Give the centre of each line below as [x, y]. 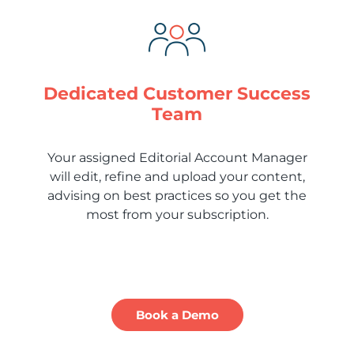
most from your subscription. [177, 214]
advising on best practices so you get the [177, 195]
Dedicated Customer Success [177, 93]
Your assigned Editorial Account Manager [177, 157]
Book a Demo [177, 314]
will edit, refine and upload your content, [177, 176]
